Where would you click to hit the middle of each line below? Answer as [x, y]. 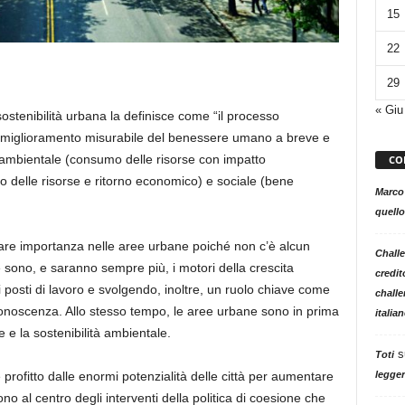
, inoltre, [180, 290]
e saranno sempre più [102, 268]
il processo [248, 116]
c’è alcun [284, 246]
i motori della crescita [233, 268]
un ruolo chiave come [266, 290]
